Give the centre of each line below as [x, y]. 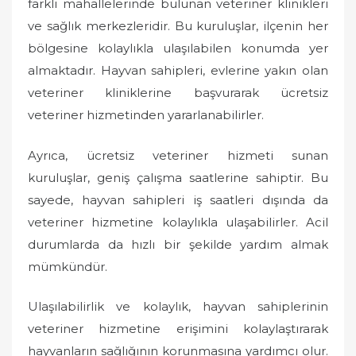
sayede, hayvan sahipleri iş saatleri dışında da [178, 199]
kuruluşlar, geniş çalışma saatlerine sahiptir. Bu [178, 177]
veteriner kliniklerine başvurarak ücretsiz [178, 93]
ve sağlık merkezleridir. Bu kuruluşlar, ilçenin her [178, 26]
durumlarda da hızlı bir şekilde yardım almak [178, 244]
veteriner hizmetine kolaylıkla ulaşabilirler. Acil [178, 222]
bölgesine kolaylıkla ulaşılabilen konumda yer [178, 48]
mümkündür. [68, 266]
